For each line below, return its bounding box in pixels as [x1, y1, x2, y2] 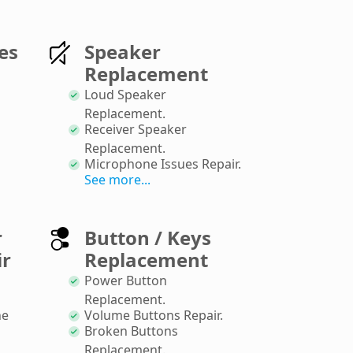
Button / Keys [84, 224, 211, 251]
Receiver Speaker [84, 120, 187, 138]
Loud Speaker [84, 85, 166, 103]
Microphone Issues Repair [84, 154, 238, 173]
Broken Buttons [84, 321, 178, 340]
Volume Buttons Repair [84, 306, 220, 324]
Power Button [84, 271, 167, 289]
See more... [84, 170, 150, 188]
